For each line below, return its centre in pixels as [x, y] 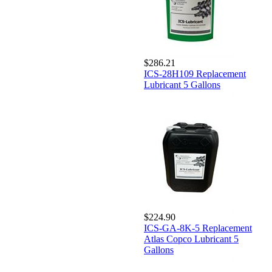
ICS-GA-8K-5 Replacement [198, 228]
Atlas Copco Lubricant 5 [191, 239]
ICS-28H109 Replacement [195, 74]
